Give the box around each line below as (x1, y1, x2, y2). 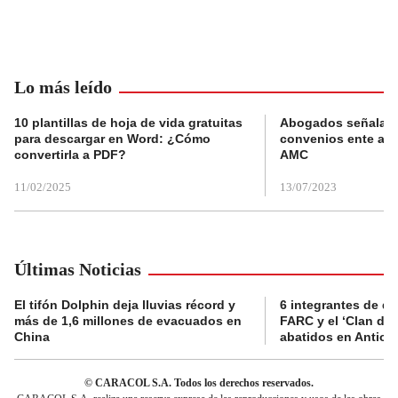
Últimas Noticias (14, 259, 141, 280)
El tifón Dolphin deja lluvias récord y (14, 298, 235, 313)
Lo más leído (14, 77, 112, 98)
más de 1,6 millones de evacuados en (14, 314, 242, 329)
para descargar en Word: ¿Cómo (14, 131, 211, 147)
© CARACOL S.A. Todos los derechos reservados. (84, 377, 314, 390)
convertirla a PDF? (14, 147, 126, 163)
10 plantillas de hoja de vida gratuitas (14, 115, 243, 131)
